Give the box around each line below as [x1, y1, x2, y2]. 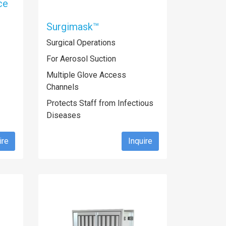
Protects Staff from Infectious [46, 98, 153, 108]
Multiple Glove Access [46, 70, 126, 80]
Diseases [46, 110, 81, 120]
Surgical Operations [46, 38, 116, 47]
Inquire [128, 136, 152, 146]
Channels [46, 82, 79, 92]
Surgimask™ [46, 21, 99, 33]
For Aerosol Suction [46, 54, 116, 64]
